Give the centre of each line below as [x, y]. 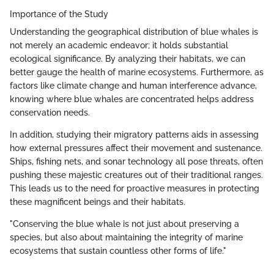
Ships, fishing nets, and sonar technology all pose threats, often [136, 161]
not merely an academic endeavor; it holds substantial [119, 45]
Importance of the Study [59, 14]
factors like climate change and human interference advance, [133, 85]
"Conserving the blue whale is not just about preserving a [124, 224]
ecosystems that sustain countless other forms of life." [118, 250]
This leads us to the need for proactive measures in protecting [135, 188]
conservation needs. [50, 112]
